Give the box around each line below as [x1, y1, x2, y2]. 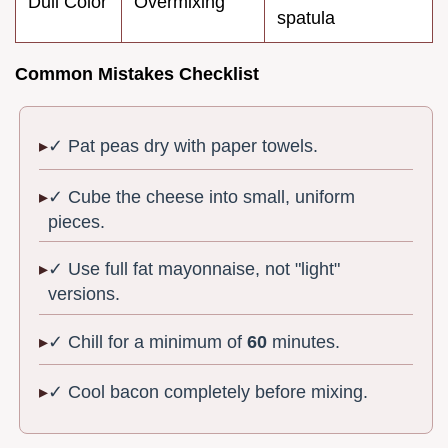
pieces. [48, 211, 106, 232]
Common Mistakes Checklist [15, 63, 259, 84]
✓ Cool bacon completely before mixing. [48, 381, 369, 402]
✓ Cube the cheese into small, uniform [48, 186, 356, 207]
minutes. [267, 331, 341, 352]
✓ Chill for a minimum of [48, 331, 248, 352]
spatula [277, 7, 335, 28]
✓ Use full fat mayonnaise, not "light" [48, 259, 341, 280]
